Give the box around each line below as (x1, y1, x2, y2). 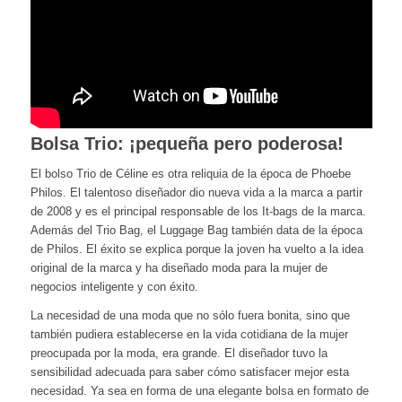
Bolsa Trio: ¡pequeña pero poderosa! (30, 134, 344, 154)
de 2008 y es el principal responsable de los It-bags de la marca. (30, 204, 366, 218)
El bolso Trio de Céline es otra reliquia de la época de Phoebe (30, 166, 351, 180)
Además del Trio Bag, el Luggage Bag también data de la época (30, 223, 363, 237)
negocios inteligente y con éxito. (30, 279, 198, 293)
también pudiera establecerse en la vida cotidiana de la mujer (30, 327, 348, 341)
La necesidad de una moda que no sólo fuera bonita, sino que (30, 308, 350, 322)
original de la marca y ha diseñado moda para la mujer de (30, 260, 328, 275)
